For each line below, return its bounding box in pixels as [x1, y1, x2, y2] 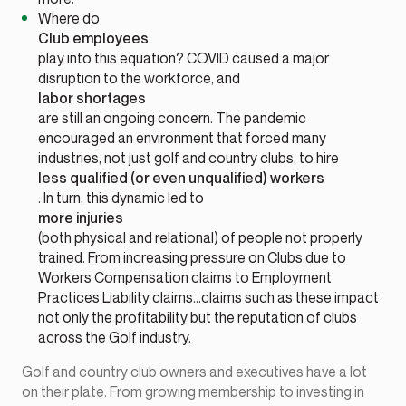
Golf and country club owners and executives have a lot [22, 362, 367, 382]
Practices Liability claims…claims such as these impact [38, 288, 380, 307]
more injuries [38, 208, 124, 227]
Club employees [38, 29, 150, 48]
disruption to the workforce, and [38, 69, 241, 88]
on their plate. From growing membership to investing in [22, 382, 364, 401]
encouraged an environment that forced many [38, 129, 327, 148]
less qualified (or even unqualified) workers [38, 169, 325, 188]
